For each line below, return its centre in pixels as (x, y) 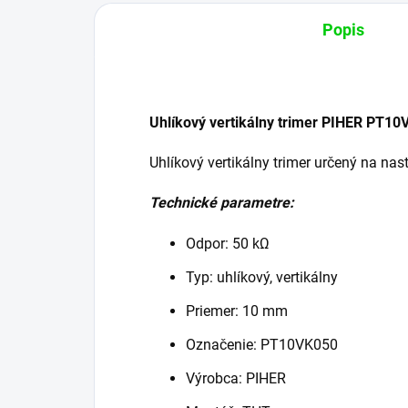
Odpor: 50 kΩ (228, 244)
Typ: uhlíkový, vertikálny (262, 278)
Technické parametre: (222, 203)
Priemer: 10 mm (237, 311)
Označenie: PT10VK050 (262, 345)
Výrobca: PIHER (236, 379)
